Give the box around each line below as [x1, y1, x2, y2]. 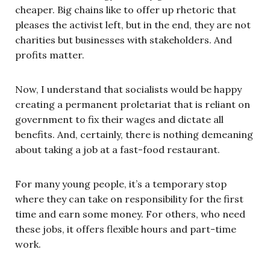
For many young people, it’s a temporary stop [15, 177, 227, 190]
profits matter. [15, 48, 84, 61]
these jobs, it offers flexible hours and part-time [15, 222, 236, 235]
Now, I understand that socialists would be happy [15, 83, 242, 95]
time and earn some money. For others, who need [15, 207, 245, 220]
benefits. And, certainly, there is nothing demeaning [15, 128, 253, 140]
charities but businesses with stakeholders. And [15, 33, 232, 46]
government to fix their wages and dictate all [15, 113, 224, 125]
